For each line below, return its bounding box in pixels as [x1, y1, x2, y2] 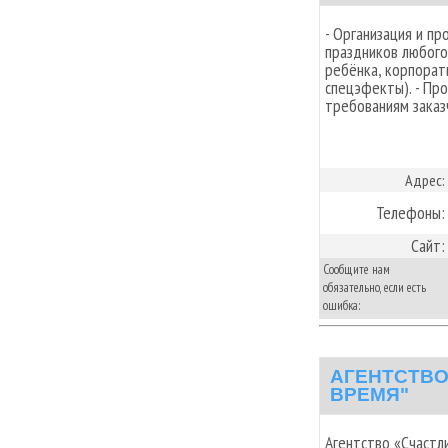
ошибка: [323, 296, 361, 314]
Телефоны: [376, 200, 445, 224]
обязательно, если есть [323, 278, 426, 296]
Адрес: [405, 169, 445, 190]
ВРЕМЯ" [330, 384, 409, 405]
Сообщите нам [323, 260, 390, 278]
